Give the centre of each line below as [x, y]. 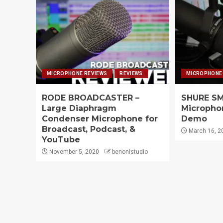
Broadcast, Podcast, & [89, 129]
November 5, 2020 [73, 152]
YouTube [61, 139]
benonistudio [130, 152]
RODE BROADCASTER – [91, 98]
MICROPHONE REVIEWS [77, 73]
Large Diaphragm [79, 108]
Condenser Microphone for [100, 118]
